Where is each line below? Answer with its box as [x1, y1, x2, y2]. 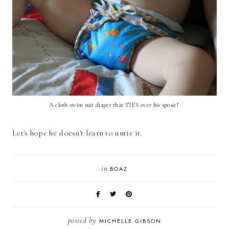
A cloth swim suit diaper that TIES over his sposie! [49, 101, 180, 109]
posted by [67, 216, 99, 225]
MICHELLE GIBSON [99, 217, 162, 225]
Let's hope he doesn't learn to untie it [12, 128, 141, 139]
